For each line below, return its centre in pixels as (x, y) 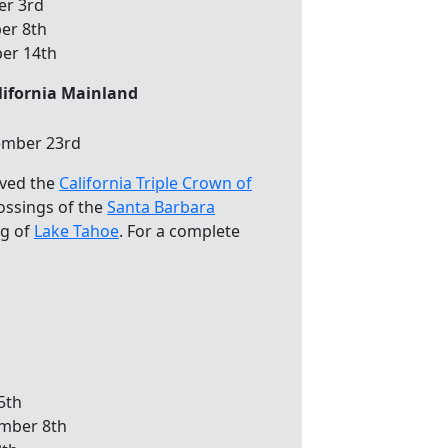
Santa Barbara (161, 206)
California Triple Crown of (155, 182)
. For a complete (179, 230)
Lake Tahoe (76, 230)
